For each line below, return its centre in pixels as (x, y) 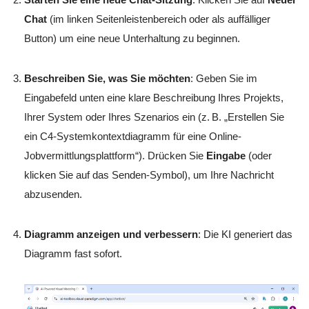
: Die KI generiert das (245, 235)
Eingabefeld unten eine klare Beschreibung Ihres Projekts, (154, 98)
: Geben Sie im (224, 79)
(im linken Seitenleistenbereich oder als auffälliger (159, 19)
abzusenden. (53, 195)
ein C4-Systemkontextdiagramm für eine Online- (133, 137)
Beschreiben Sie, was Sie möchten (107, 79)
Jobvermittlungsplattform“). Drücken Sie (115, 156)
